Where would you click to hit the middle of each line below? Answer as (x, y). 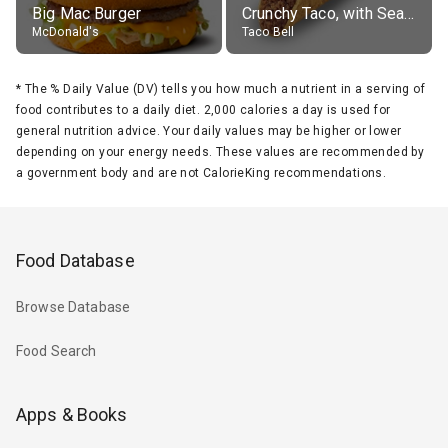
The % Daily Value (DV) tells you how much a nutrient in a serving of (225, 88)
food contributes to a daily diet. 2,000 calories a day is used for (203, 109)
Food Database (75, 260)
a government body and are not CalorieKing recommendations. (201, 172)
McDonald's (66, 31)
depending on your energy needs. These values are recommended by (220, 151)
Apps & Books (72, 415)
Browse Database (73, 307)
